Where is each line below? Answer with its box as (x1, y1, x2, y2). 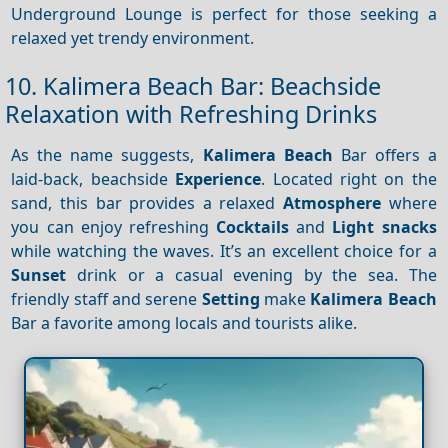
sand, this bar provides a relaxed (11, 191, 284, 214)
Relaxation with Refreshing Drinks (5, 98, 377, 131)
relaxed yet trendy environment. (11, 26, 255, 49)
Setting (201, 287, 260, 310)
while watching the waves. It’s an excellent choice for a (11, 239, 437, 262)
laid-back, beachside (11, 167, 176, 190)
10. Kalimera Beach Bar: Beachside (5, 70, 381, 103)
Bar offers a (332, 143, 437, 166)
